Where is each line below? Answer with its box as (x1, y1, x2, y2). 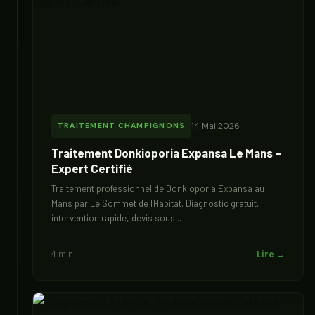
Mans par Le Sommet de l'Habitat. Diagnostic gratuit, (51, 198, 259, 209)
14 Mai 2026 (191, 120, 240, 131)
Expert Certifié (51, 161, 133, 175)
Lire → (257, 249, 285, 260)
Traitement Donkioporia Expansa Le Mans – (51, 146, 281, 160)
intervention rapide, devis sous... (51, 212, 181, 224)
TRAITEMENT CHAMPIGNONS (58, 121, 186, 130)
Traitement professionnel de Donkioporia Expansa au (51, 183, 264, 194)
